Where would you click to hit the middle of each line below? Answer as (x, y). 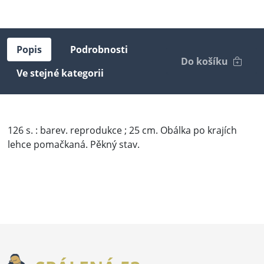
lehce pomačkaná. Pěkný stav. (74, 144)
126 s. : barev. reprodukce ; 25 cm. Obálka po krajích (122, 130)
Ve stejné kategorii (60, 73)
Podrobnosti (99, 49)
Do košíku (204, 61)
